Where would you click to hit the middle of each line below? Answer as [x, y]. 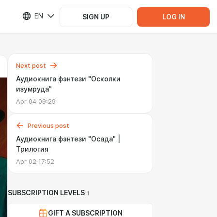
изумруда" [34, 89]
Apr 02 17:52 [35, 161]
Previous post [48, 125]
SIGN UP [96, 17]
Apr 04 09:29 [36, 101]
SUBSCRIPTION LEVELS [46, 193]
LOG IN [173, 17]
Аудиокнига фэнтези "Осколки [68, 79]
